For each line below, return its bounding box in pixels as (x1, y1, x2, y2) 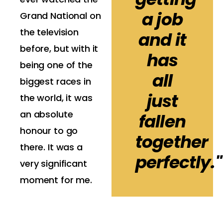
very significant (20, 157, 87, 170)
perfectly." (135, 150, 222, 174)
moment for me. (20, 174, 93, 186)
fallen (139, 110, 186, 133)
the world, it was (20, 92, 93, 104)
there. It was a (20, 141, 83, 153)
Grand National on (20, 9, 101, 22)
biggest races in (20, 75, 91, 88)
